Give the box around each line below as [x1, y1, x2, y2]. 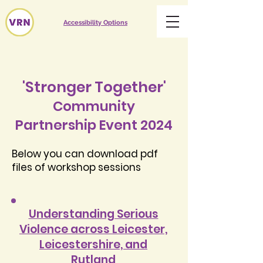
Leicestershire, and [39, 237, 147, 252]
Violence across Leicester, [19, 221, 167, 237]
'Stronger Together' [22, 77, 166, 97]
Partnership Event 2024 [15, 116, 173, 134]
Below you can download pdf [12, 147, 158, 161]
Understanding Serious [28, 206, 159, 222]
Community [53, 97, 135, 116]
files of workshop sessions [12, 160, 141, 174]
